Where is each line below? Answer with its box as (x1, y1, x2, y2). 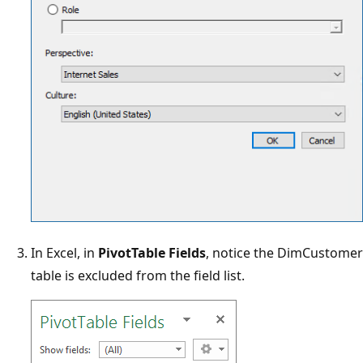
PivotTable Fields (98, 244, 206, 263)
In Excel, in (31, 244, 98, 263)
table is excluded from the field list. (31, 267, 245, 285)
